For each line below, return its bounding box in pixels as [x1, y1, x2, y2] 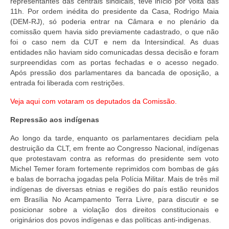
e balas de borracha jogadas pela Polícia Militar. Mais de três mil [10, 175, 219, 183]
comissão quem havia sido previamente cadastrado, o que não [10, 28, 219, 36]
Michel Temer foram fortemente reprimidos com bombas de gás [10, 165, 219, 173]
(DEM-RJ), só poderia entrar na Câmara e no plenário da [10, 17, 219, 26]
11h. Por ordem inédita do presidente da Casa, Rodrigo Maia [10, 7, 219, 15]
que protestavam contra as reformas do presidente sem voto [10, 154, 219, 163]
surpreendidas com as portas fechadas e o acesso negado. [10, 58, 219, 66]
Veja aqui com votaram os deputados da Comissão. [10, 97, 177, 105]
